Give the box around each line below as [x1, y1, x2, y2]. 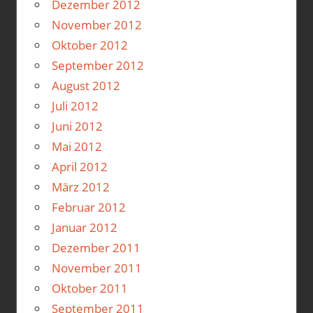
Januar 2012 [51, 219, 117, 235]
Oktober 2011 [51, 279, 128, 296]
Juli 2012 [51, 97, 99, 114]
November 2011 [51, 259, 142, 276]
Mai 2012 [51, 138, 102, 154]
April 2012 [51, 158, 108, 175]
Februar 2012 [51, 198, 126, 215]
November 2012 [51, 16, 142, 33]
